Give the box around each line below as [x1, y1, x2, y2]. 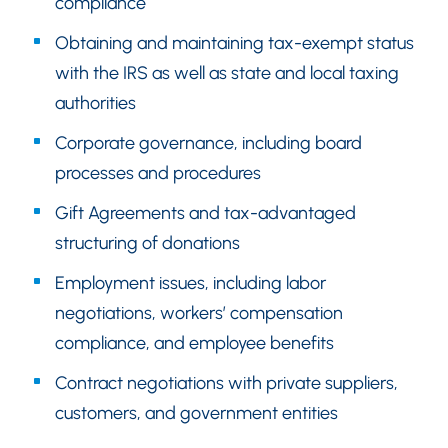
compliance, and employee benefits [55, 332, 334, 354]
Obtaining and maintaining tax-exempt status [55, 32, 414, 54]
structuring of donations [55, 232, 240, 254]
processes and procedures [55, 162, 261, 184]
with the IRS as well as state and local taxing [55, 62, 399, 84]
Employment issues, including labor [55, 272, 326, 294]
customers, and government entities [55, 402, 338, 424]
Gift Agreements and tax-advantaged [55, 202, 356, 224]
